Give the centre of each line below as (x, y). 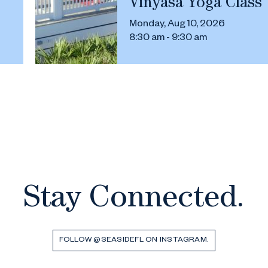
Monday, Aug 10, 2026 (177, 25)
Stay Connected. (134, 200)
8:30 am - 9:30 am (168, 39)
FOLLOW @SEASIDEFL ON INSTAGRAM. (134, 240)
